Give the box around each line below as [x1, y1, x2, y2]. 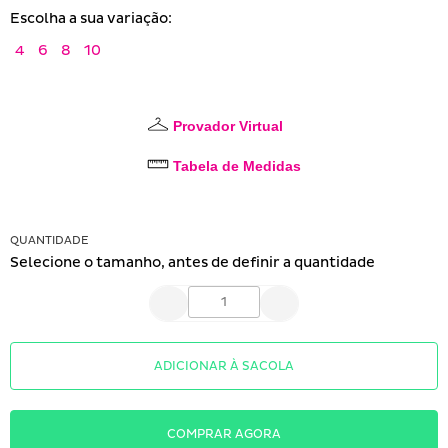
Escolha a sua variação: [10, 10, 172, 28]
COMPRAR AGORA [167, 426, 281, 442]
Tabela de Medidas [172, 158, 301, 175]
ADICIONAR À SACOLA [154, 358, 294, 374]
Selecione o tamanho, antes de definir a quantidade [10, 254, 375, 272]
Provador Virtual [172, 118, 283, 135]
